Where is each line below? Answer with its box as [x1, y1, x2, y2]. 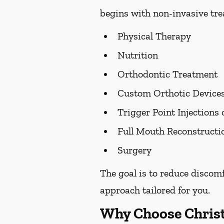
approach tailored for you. [100, 184, 210, 196]
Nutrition [117, 49, 158, 61]
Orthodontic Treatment [117, 68, 217, 80]
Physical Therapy [117, 30, 191, 42]
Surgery [117, 144, 151, 156]
